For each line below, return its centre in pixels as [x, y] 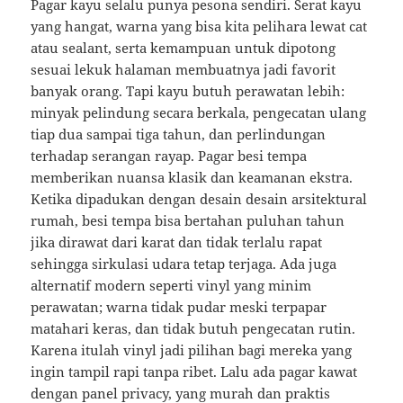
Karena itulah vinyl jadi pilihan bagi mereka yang [192, 350]
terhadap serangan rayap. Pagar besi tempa [169, 156]
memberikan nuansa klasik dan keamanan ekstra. [192, 178]
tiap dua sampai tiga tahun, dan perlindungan [179, 134]
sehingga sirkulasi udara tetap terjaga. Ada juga [184, 264]
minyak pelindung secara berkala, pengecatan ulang [199, 113]
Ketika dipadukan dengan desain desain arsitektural [199, 199]
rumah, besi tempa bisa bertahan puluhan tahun [188, 221]
